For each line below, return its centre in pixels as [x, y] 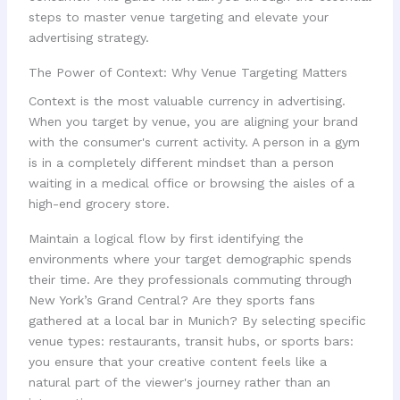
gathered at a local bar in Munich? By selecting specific [197, 320]
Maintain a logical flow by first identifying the [166, 238]
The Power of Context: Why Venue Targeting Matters [187, 72]
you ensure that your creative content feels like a [177, 361]
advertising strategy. [88, 38]
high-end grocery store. [99, 204]
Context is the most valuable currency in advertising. [187, 101]
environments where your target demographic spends [190, 258]
